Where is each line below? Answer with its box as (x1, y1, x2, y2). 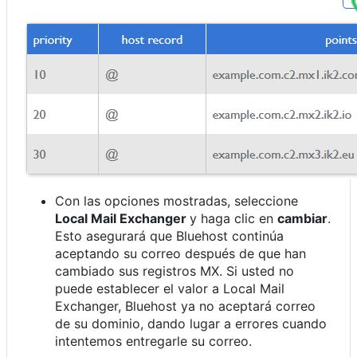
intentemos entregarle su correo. (55, 333, 252, 349)
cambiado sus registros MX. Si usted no (55, 263, 294, 279)
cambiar (277, 210, 328, 226)
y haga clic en (190, 210, 277, 226)
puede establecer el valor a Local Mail (55, 280, 284, 296)
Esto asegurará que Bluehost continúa (55, 228, 284, 244)
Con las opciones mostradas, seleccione (55, 193, 298, 209)
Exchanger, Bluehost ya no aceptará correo (55, 298, 316, 314)
